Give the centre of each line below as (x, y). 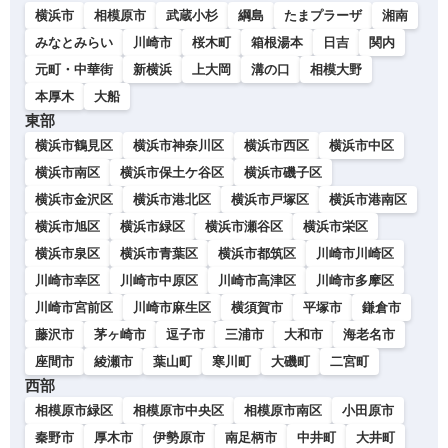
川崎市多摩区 (355, 280)
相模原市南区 (283, 410)
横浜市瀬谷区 (244, 226)
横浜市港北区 (172, 199)
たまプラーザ (323, 15)
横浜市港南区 (368, 199)
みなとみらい (74, 42)
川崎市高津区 (257, 280)
